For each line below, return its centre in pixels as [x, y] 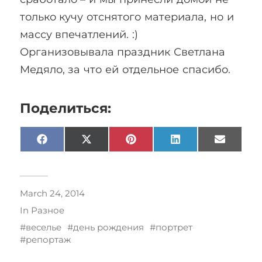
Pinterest [154, 143]
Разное [47, 210]
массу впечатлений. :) [79, 34]
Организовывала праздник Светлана [123, 52]
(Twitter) [108, 151]
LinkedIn [197, 143]
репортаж [48, 239]
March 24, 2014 [52, 193]
